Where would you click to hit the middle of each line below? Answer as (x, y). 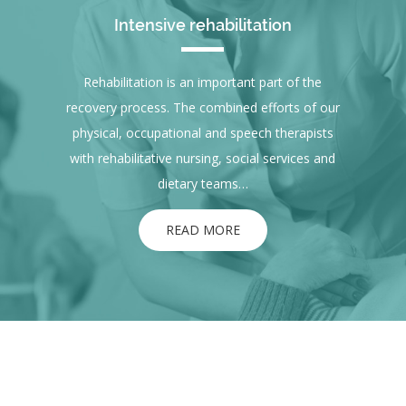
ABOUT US (203, 370)
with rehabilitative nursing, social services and (203, 159)
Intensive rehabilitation (203, 25)
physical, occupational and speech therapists (203, 133)
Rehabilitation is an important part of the (203, 82)
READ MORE (203, 230)
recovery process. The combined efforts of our (203, 108)
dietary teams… (203, 184)
